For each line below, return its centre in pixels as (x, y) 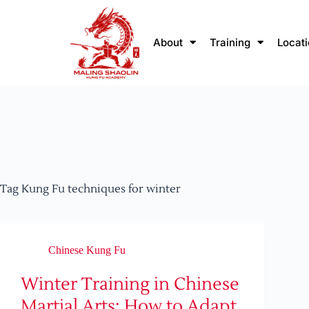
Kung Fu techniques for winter (100, 189)
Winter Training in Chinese (130, 285)
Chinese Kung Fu (87, 250)
